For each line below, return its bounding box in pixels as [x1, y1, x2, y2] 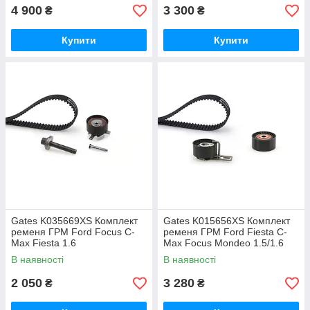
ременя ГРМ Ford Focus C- [11, 226, 135, 238]
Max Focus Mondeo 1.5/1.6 [163, 237, 284, 249]
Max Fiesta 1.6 [11, 237, 76, 249]
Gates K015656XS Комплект [163, 215, 290, 227]
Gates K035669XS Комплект [11, 215, 138, 227]
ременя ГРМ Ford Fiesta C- [163, 226, 287, 238]
